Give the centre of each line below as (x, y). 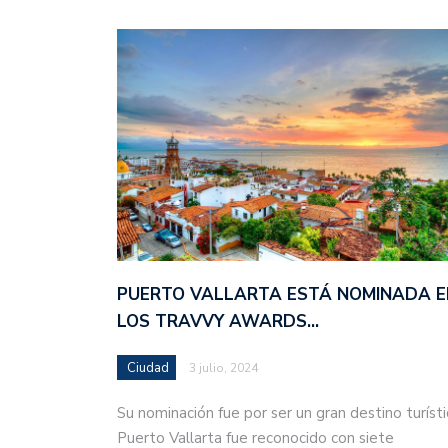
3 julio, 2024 (223, 368)
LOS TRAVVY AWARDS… (218, 322)
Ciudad (148, 368)
